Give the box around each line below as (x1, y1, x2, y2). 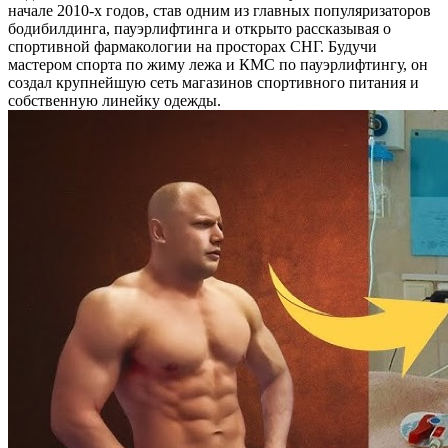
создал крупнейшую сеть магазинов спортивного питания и (8, 74, 419, 91)
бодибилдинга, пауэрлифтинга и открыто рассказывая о (8, 20, 391, 37)
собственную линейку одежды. (8, 92, 221, 109)
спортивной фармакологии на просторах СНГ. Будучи (8, 38, 377, 55)
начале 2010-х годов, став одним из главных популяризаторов (8, 2, 431, 19)
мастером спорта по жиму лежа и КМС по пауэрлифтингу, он (8, 56, 428, 73)
